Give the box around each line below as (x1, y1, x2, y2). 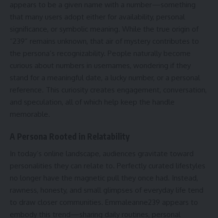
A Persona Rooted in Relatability (10, 131, 129, 142)
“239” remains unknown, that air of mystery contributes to (10, 36, 199, 46)
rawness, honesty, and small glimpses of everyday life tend (10, 185, 203, 195)
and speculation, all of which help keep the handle (10, 97, 175, 107)
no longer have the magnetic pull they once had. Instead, (10, 173, 198, 182)
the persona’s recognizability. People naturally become (10, 48, 191, 58)
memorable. (10, 109, 50, 119)
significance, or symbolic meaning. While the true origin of (10, 24, 199, 34)
